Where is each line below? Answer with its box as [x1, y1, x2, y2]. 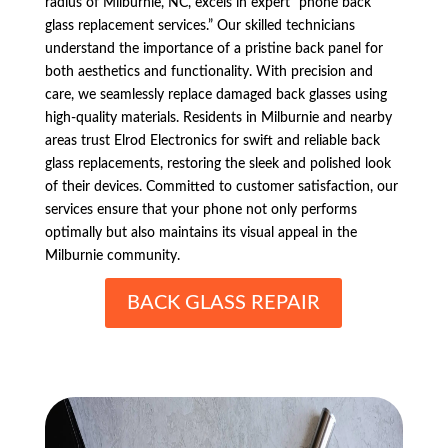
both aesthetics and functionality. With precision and [44, 64, 373, 79]
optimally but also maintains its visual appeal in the [44, 225, 357, 240]
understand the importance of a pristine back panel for [44, 41, 383, 56]
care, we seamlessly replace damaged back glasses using [44, 87, 387, 102]
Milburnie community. [44, 248, 180, 263]
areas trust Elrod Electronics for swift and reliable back [44, 133, 380, 148]
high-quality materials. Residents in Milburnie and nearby [44, 110, 392, 125]
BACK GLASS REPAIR [127, 292, 321, 313]
